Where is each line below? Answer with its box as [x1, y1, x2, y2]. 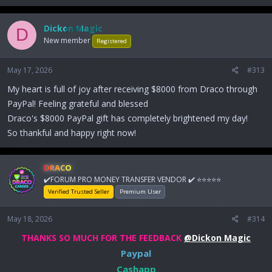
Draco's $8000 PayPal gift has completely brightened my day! [7, 112, 248, 124]
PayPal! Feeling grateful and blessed [7, 97, 148, 109]
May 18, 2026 [7, 213, 52, 224]
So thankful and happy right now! [7, 126, 136, 138]
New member [44, 35, 90, 46]
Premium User [120, 187, 161, 195]
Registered [97, 37, 127, 46]
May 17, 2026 [7, 64, 52, 75]
